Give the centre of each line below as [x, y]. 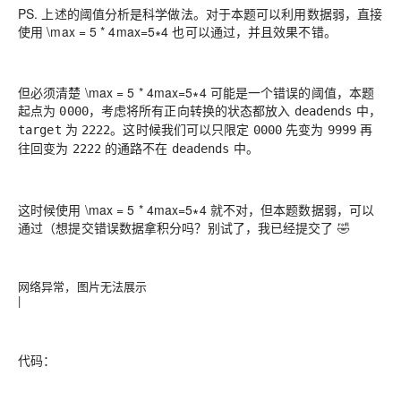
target [40, 129]
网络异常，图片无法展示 [83, 286]
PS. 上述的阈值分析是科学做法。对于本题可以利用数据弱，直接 [200, 13]
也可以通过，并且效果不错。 [252, 31]
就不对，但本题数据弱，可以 [290, 209]
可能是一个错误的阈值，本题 [290, 92]
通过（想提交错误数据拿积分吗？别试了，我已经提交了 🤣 [184, 227]
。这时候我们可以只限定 [182, 128]
